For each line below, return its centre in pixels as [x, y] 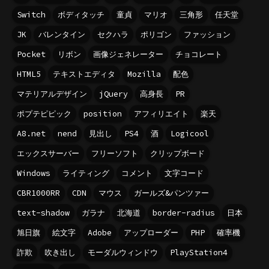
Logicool [190, 133]
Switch [31, 14]
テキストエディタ [84, 74]
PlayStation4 [199, 252]
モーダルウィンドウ [123, 252]
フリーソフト [115, 153]
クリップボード [177, 153]
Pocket [31, 54]
